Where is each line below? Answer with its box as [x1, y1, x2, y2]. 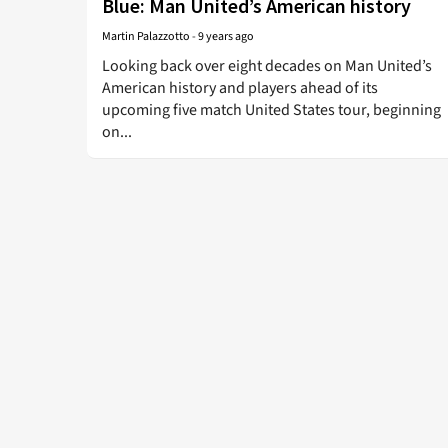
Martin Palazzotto [102, 28, 190, 45]
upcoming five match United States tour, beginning [102, 99, 441, 121]
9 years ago [198, 28, 254, 45]
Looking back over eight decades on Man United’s [102, 55, 432, 77]
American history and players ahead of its [102, 77, 378, 99]
